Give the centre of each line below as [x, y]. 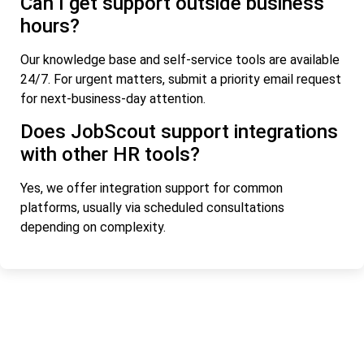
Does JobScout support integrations [179, 131]
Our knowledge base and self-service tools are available [180, 59]
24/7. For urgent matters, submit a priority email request [181, 79]
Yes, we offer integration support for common [152, 188]
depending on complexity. [93, 227]
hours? [50, 26]
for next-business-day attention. [113, 98]
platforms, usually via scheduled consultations [152, 207]
